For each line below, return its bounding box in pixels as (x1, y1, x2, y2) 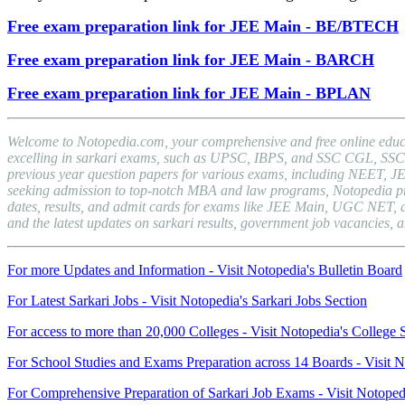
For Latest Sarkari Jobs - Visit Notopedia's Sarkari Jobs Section (7, 293, 367, 309)
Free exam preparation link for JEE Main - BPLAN (7, 84, 371, 103)
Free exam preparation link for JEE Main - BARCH (7, 51, 374, 70)
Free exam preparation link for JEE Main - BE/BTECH (7, 17, 399, 36)
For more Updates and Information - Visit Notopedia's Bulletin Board (7, 262, 402, 278)
